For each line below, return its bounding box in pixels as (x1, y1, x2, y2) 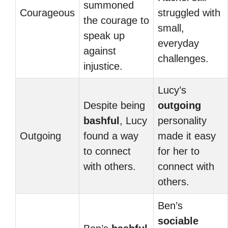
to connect (83, 146, 131, 157)
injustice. (83, 61, 123, 72)
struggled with (158, 7, 220, 18)
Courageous (20, 7, 75, 18)
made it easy (158, 130, 216, 141)
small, (158, 22, 184, 34)
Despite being (83, 100, 145, 111)
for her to (158, 146, 199, 157)
